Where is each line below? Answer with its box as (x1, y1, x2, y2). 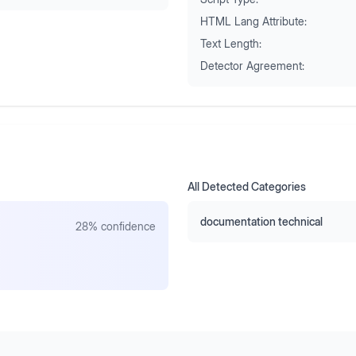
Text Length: (200, 37, 261, 50)
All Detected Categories (188, 180, 306, 193)
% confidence (88, 219, 156, 233)
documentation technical (200, 215, 323, 228)
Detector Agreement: (200, 59, 304, 72)
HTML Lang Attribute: (200, 14, 307, 28)
